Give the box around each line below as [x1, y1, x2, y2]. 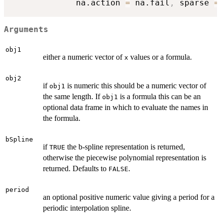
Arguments [4, 25, 48, 34]
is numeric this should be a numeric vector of [65, 81, 206, 90]
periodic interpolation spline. [43, 204, 131, 213]
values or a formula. [128, 53, 192, 62]
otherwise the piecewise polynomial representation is [43, 153, 206, 162]
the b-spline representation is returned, [65, 143, 185, 151]
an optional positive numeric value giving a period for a [43, 193, 215, 202]
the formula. [43, 114, 80, 123]
